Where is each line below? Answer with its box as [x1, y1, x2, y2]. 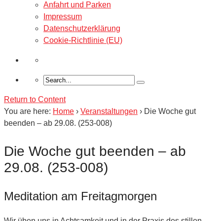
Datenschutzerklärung [43, 24, 120, 33]
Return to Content [4, 95, 66, 104]
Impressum [43, 12, 82, 21]
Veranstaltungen [80, 107, 138, 115]
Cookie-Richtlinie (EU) [43, 36, 122, 44]
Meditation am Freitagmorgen [4, 189, 157, 203]
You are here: [4, 107, 51, 115]
